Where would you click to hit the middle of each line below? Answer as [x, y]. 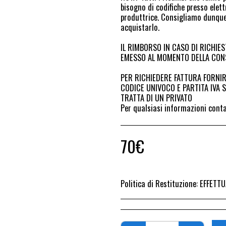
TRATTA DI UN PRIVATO [156, 98]
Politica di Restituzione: [160, 183]
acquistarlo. [140, 27]
